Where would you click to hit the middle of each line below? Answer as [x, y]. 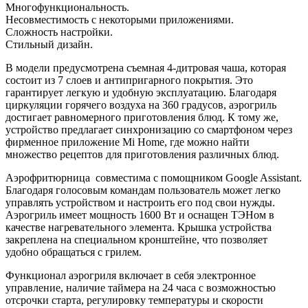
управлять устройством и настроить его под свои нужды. [140, 202]
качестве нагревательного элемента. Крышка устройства [139, 227]
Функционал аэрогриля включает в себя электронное [131, 275]
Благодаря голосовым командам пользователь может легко [143, 190]
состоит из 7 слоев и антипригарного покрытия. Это [129, 80]
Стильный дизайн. [49, 44]
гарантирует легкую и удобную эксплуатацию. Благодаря [141, 92]
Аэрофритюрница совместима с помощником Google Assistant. [154, 177]
